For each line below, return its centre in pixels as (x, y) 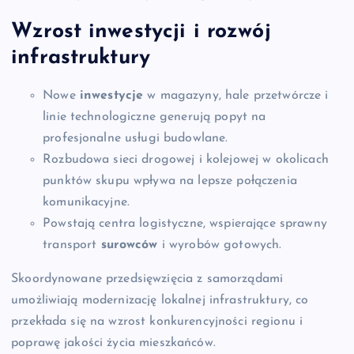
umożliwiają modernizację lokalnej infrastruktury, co (160, 300)
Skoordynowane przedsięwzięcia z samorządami (147, 279)
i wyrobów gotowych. (220, 245)
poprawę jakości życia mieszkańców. (113, 343)
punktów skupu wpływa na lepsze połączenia (170, 181)
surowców (129, 245)
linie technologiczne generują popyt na (154, 117)
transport (72, 245)
